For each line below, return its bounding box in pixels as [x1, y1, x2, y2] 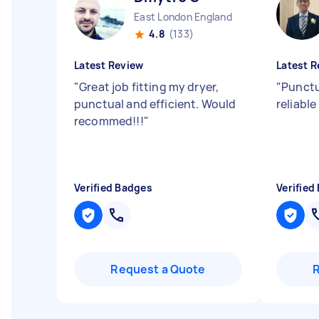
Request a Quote [110, 261, 206, 277]
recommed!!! [74, 113, 144, 129]
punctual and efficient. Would [74, 96, 236, 112]
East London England [134, 10, 232, 23]
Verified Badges [74, 181, 152, 194]
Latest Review [74, 58, 144, 72]
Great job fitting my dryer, [79, 79, 219, 95]
